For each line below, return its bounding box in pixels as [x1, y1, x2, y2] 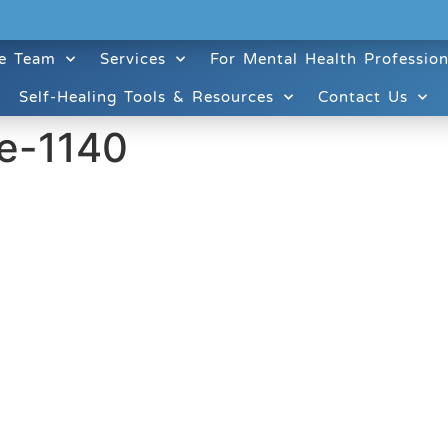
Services [100, 50, 167, 68]
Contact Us [317, 88, 408, 106]
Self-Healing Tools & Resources [18, 88, 274, 106]
